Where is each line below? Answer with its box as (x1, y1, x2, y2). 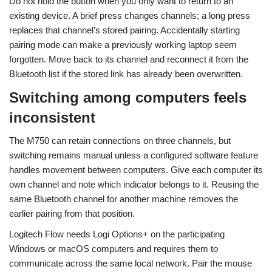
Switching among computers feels (9, 89, 246, 106)
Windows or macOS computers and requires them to (9, 243, 218, 254)
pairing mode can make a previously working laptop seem (9, 39, 237, 50)
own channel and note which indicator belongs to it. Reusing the (9, 179, 259, 189)
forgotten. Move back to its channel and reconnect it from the (9, 54, 248, 64)
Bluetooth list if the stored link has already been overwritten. (9, 69, 243, 79)
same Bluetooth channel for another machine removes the (9, 194, 238, 204)
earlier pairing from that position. (9, 208, 135, 219)
